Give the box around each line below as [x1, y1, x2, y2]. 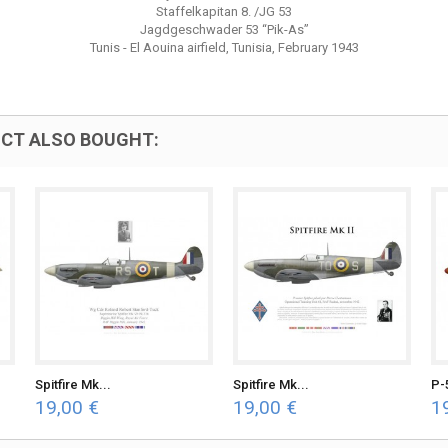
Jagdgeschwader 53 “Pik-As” [139, 22, 309, 37]
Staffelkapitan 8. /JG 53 [156, 4, 292, 19]
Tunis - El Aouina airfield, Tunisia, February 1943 [89, 40, 359, 55]
